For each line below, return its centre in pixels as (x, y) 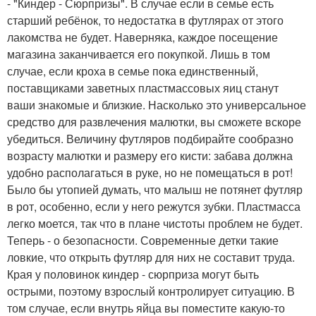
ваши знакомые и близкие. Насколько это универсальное (157, 105)
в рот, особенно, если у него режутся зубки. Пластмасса (154, 207)
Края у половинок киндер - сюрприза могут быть (133, 274)
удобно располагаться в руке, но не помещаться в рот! (150, 173)
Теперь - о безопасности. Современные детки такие (143, 241)
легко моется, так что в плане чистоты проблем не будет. (155, 224)
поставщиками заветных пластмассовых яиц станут (143, 88)
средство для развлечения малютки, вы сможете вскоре (154, 122)
